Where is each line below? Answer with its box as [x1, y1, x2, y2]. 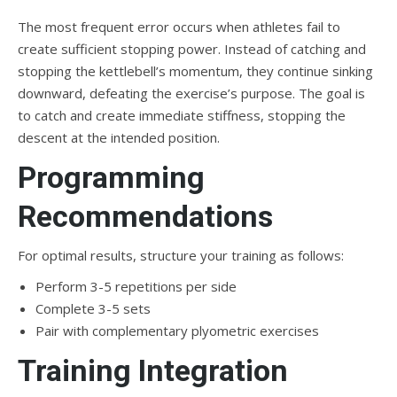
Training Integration [18, 353, 288, 388]
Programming [18, 160, 205, 195]
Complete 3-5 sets [35, 300, 151, 317]
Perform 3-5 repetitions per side [35, 277, 237, 295]
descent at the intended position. [18, 128, 220, 146]
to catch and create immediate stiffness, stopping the [18, 106, 346, 124]
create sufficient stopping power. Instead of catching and [18, 40, 366, 58]
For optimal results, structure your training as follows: [18, 246, 344, 264]
